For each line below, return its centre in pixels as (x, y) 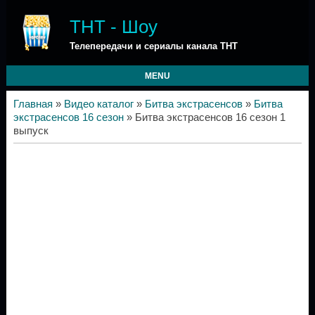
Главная (33, 104)
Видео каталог (98, 104)
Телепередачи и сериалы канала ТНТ (153, 46)
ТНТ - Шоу (113, 27)
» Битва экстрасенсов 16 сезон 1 (204, 117)
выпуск (31, 131)
